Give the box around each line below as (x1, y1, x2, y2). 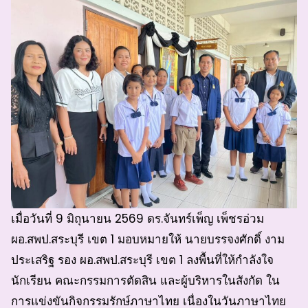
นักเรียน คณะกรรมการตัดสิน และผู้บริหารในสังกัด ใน (11, 272, 280, 289)
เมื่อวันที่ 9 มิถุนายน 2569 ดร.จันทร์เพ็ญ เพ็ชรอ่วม (11, 210, 264, 227)
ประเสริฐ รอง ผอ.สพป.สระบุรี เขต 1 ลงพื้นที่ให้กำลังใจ (11, 251, 274, 268)
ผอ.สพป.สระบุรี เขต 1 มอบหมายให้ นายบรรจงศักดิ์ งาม (11, 230, 285, 247)
